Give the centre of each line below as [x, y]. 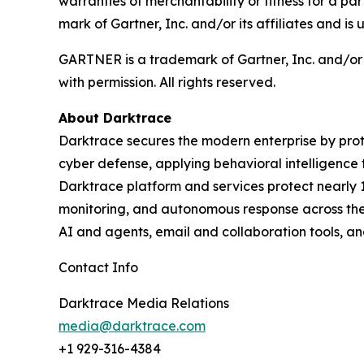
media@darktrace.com [132, 326]
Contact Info [98, 268]
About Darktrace [115, 118]
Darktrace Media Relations [144, 303]
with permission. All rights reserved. [169, 82]
